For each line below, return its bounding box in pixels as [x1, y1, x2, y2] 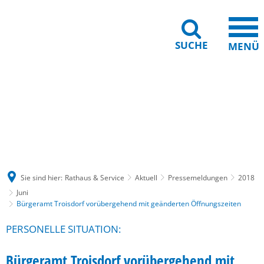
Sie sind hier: [21, 172, 62, 183]
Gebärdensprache [27, 98, 90, 110]
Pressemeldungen [168, 172, 227, 183]
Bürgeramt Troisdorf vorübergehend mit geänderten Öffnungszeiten [16, 199, 241, 209]
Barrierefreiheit [106, 98, 159, 110]
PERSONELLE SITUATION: [6, 222, 121, 236]
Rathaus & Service [65, 172, 124, 183]
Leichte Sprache [175, 98, 231, 110]
